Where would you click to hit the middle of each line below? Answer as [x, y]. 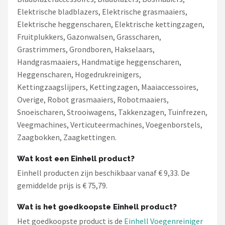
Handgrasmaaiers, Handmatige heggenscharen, [99, 62]
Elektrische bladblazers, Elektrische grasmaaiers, [102, 12]
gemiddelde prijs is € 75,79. [62, 185]
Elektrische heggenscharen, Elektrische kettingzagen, [111, 24]
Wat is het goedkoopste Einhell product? [97, 207]
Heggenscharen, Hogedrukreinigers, [79, 74]
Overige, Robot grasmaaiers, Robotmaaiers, [93, 99]
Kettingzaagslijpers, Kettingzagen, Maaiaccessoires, [108, 87]
